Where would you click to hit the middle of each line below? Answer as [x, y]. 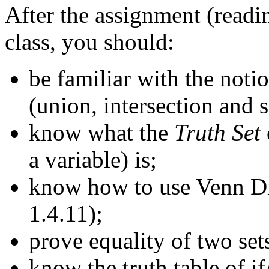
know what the [101, 133]
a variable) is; [93, 160]
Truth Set [217, 133]
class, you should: [89, 42]
